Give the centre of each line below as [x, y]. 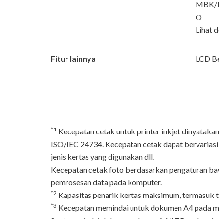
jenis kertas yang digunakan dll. [102, 156]
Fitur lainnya [73, 58]
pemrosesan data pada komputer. [106, 182]
